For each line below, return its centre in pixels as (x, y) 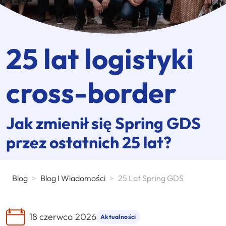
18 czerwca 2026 (63, 217)
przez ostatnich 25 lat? (89, 142)
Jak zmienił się (61, 123)
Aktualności (118, 216)
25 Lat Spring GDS (151, 178)
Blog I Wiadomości (73, 178)
